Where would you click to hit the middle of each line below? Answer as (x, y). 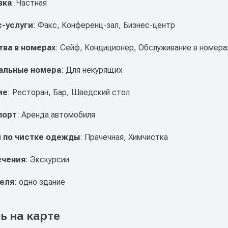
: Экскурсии (47, 160)
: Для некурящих (92, 70)
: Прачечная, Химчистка (124, 137)
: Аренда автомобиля (56, 115)
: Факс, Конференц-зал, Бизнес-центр (104, 25)
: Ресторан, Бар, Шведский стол (68, 93)
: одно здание (39, 182)
